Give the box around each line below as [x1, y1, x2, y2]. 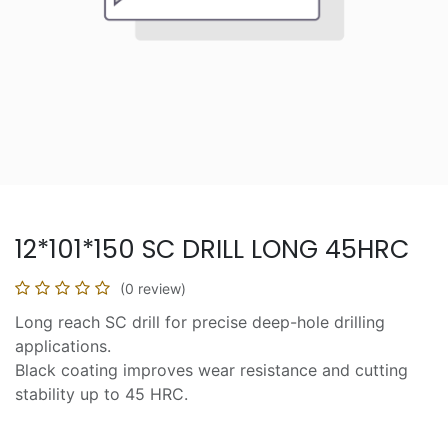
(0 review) [120, 280, 186, 298]
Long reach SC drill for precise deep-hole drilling [15, 312, 385, 333]
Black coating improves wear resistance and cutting [15, 360, 408, 381]
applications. [15, 336, 111, 357]
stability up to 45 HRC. [15, 384, 188, 405]
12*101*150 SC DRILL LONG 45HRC [15, 232, 409, 268]
